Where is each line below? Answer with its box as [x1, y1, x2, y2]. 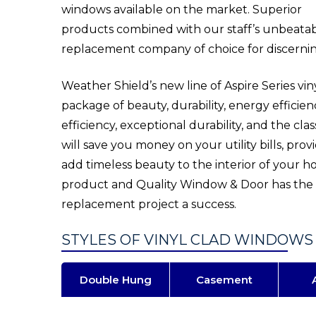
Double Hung [79, 273, 152, 286]
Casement [195, 273, 253, 286]
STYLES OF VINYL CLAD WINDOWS [61, 231, 313, 248]
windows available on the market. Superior [61, 3, 302, 16]
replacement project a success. [61, 197, 236, 211]
